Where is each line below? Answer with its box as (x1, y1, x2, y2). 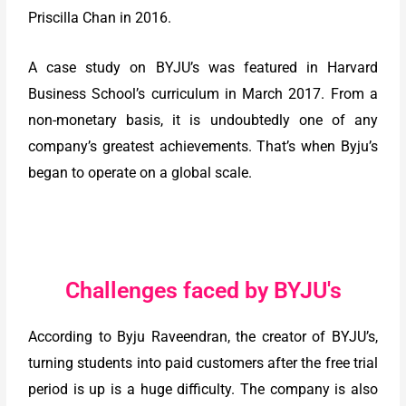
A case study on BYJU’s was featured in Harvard (28, 58, 378, 76)
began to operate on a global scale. (28, 163, 253, 181)
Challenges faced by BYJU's (64, 276, 342, 304)
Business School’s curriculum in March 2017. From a (28, 84, 378, 102)
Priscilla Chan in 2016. (28, 8, 172, 26)
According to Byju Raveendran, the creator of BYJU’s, (28, 327, 378, 345)
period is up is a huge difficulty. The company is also (28, 380, 378, 398)
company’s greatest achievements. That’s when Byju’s (28, 137, 378, 155)
